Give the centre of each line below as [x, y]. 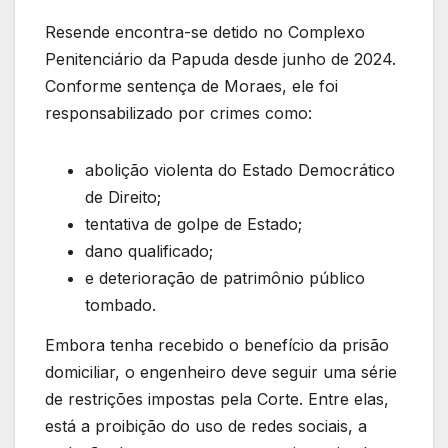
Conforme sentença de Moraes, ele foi [191, 86]
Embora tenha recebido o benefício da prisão [217, 345]
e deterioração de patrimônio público [225, 278]
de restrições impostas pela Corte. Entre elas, [217, 399]
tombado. [120, 305]
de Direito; [123, 197]
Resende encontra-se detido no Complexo [205, 32]
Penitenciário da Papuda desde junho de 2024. [220, 59]
